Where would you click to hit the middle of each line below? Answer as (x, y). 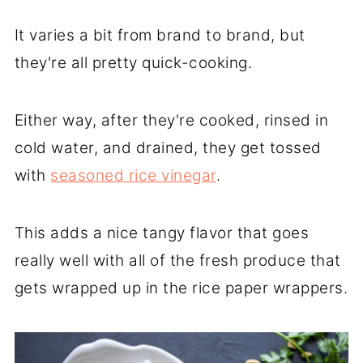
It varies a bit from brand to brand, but (160, 35)
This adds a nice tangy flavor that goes (162, 233)
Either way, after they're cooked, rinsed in (171, 120)
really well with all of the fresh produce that (177, 260)
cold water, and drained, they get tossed (168, 147)
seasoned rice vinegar (133, 175)
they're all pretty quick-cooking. (133, 62)
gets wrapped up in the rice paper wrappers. (181, 288)
